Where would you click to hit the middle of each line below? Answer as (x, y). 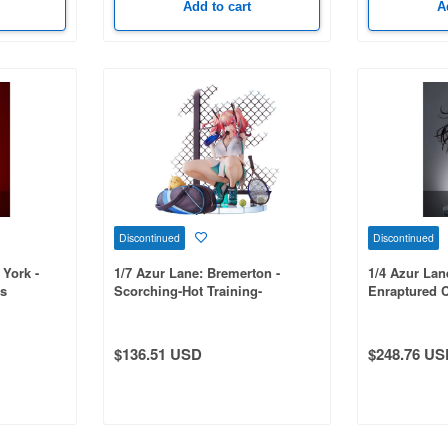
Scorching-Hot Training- (187, 290)
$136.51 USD (157, 353)
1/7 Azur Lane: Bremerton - (196, 272)
